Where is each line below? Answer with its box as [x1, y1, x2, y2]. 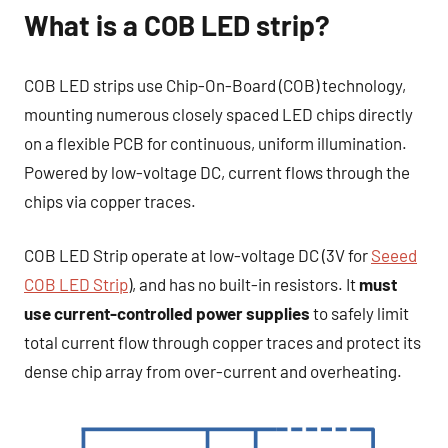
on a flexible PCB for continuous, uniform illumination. [24, 132, 407, 153]
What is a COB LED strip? [24, 8, 330, 43]
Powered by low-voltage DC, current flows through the [24, 161, 410, 182]
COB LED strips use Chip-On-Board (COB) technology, [24, 74, 406, 95]
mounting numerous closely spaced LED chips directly [24, 103, 413, 124]
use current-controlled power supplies [24, 303, 310, 324]
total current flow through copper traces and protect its [24, 332, 421, 353]
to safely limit [310, 303, 409, 324]
